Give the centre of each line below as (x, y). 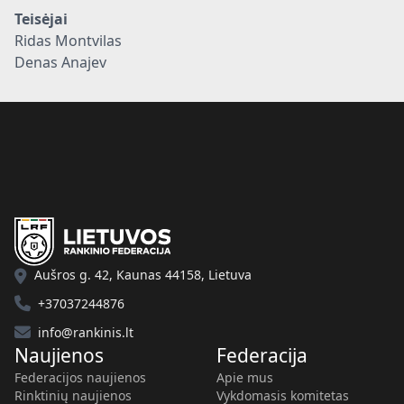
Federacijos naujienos (80, 377)
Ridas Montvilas (68, 41)
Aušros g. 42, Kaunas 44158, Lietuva (143, 275)
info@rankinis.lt (86, 332)
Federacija (262, 355)
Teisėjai (41, 19)
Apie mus (245, 377)
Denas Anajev (60, 62)
